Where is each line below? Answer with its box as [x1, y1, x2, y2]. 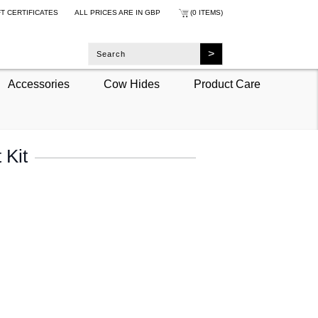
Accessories [7, 77, 70, 90]
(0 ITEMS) [190, 9, 223, 16]
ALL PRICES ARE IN [74, 9, 145, 16]
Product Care [193, 77, 261, 90]
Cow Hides [103, 77, 160, 90]
